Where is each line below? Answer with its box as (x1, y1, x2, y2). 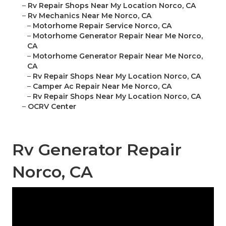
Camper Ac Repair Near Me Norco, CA (33, 82, 172, 91)
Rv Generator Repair (12, 140, 182, 160)
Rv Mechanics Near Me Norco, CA (28, 11, 151, 21)
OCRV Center (28, 102, 76, 111)
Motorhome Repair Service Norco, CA (33, 21, 172, 31)
